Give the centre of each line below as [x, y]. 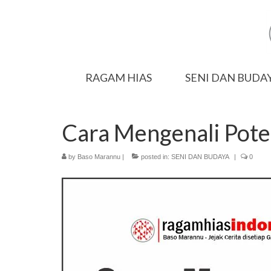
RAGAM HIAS [119, 77]
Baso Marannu [99, 157]
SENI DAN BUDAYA [200, 157]
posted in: [155, 157]
